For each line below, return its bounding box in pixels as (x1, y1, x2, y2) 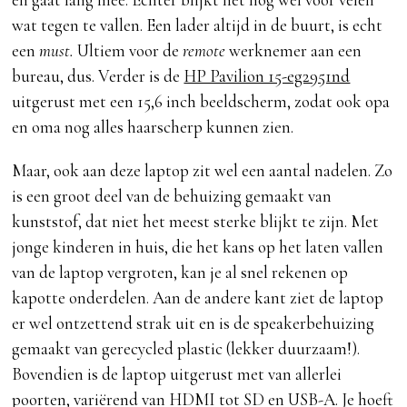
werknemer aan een (225, 40, 362, 62)
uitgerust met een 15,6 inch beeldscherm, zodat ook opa (12, 91, 391, 113)
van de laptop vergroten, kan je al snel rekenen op (12, 262, 349, 283)
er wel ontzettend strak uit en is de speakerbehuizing (12, 313, 375, 334)
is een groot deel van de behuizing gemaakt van (12, 185, 333, 207)
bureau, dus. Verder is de (12, 65, 184, 87)
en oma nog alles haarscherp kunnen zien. (12, 116, 294, 138)
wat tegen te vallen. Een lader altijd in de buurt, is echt (12, 15, 383, 36)
